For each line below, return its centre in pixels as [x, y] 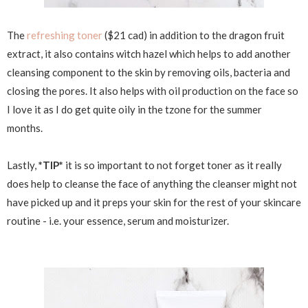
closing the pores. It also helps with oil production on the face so [153, 90]
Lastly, [23, 165]
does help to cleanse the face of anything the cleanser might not [152, 183]
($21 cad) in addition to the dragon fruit [194, 35]
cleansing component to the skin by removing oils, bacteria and [148, 72]
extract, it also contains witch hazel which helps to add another [149, 53]
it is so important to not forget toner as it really [173, 165]
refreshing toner [65, 35]
